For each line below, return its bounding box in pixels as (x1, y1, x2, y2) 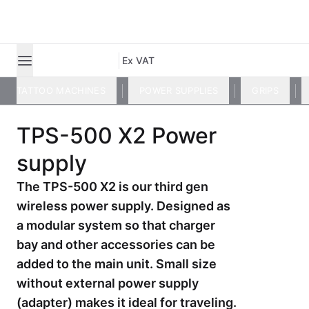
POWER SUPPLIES (139, 85, 219, 96)
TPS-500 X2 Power (17, 122, 217, 149)
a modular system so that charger (17, 218, 215, 232)
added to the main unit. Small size (17, 257, 217, 271)
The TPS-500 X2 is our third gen (17, 179, 208, 194)
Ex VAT (122, 54, 154, 66)
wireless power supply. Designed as (17, 199, 230, 213)
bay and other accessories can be (17, 237, 215, 252)
